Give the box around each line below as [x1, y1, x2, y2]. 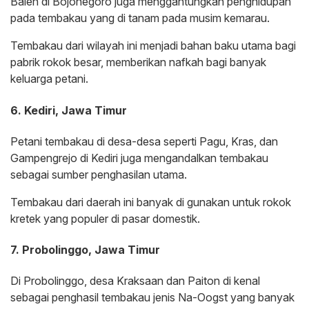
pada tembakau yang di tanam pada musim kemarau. [10, 11, 270, 26]
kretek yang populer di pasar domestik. [10, 211, 200, 226]
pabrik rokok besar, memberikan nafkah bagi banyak [10, 55, 266, 70]
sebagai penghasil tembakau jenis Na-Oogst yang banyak [10, 290, 295, 305]
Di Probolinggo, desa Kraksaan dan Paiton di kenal [10, 274, 260, 288]
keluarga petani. [10, 72, 88, 86]
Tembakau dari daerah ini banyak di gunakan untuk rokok [10, 195, 291, 209]
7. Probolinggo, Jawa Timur [10, 243, 160, 257]
